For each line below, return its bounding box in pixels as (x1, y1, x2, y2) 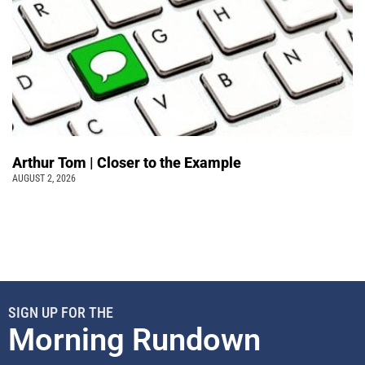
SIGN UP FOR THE (8, 303, 113, 321)
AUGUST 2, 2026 (12, 172, 76, 184)
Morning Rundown (8, 321, 261, 358)
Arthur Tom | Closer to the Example (12, 153, 241, 171)
